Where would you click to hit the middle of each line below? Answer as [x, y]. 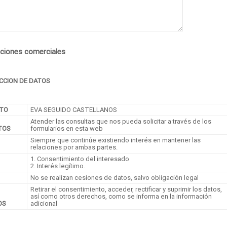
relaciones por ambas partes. [74, 147]
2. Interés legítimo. [58, 166]
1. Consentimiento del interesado [80, 159]
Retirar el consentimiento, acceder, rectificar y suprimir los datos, [126, 189]
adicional [44, 203]
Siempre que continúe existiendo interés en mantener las [116, 140]
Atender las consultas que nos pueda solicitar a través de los [121, 121]
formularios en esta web [67, 128]
